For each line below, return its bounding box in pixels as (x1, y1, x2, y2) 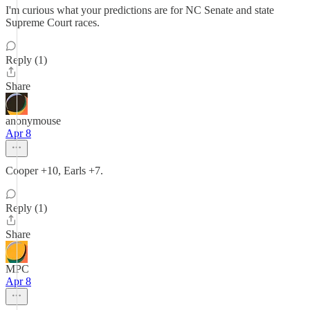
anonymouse (6, 115, 61, 127)
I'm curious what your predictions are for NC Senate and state (6, 4, 274, 16)
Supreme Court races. (6, 17, 100, 28)
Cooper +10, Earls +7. (6, 165, 103, 176)
